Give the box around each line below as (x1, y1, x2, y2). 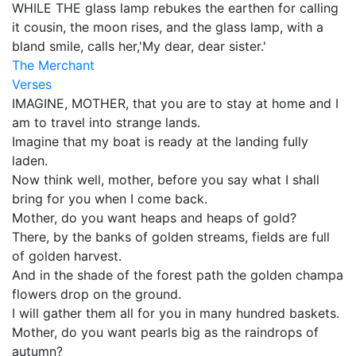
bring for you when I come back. (12, 191, 207, 207)
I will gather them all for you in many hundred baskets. (12, 305, 339, 321)
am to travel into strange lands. (12, 114, 200, 130)
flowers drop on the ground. (12, 286, 181, 302)
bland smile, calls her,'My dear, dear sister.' (12, 38, 266, 54)
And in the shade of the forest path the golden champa (12, 267, 343, 283)
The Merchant (12, 57, 95, 73)
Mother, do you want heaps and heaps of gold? (12, 210, 296, 226)
